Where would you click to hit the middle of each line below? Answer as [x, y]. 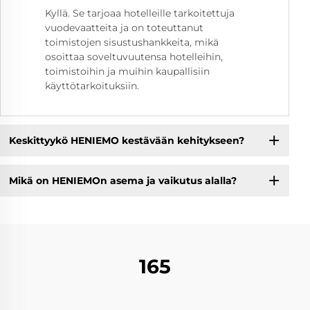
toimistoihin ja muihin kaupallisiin [127, 72]
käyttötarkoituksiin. [92, 86]
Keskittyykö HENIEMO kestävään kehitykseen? [126, 140]
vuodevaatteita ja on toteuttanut [124, 28]
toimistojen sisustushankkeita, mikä [132, 43]
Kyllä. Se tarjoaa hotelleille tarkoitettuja [140, 13]
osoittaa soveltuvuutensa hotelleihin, [134, 57]
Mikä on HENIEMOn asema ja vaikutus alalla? [122, 180]
